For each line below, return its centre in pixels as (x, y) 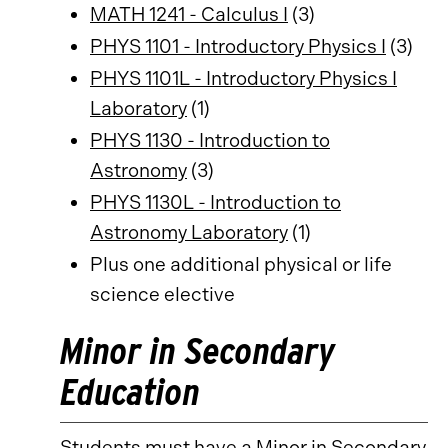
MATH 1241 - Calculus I (189, 14)
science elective (162, 294)
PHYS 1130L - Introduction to (215, 202)
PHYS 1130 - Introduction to (210, 140)
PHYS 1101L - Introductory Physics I (243, 78)
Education (130, 391)
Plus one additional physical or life (241, 264)
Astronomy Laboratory (189, 232)
